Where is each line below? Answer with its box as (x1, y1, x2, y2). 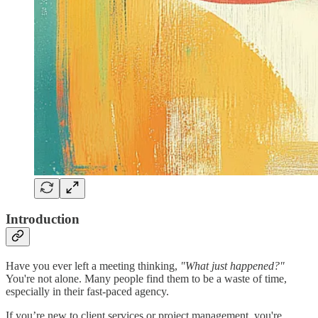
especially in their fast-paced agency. (6, 285, 169, 297)
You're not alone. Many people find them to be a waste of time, (6, 272, 287, 285)
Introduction (6, 212, 79, 227)
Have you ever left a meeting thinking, (6, 259, 180, 272)
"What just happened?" (180, 259, 285, 272)
